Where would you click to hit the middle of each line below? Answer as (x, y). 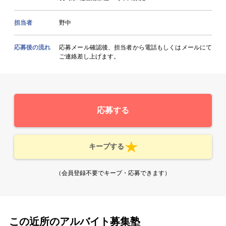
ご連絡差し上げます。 (89, 56)
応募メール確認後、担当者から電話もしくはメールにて (135, 47)
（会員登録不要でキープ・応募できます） (113, 173)
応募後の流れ (32, 47)
